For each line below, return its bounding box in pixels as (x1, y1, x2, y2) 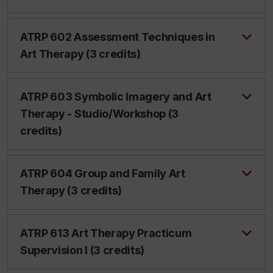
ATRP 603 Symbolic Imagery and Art (20, 90, 211, 103)
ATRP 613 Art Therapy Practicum (20, 227, 192, 239)
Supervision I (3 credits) (20, 244, 145, 257)
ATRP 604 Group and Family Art (20, 167, 185, 180)
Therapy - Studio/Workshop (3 (20, 107, 179, 120)
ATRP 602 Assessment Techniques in (20, 30, 215, 43)
